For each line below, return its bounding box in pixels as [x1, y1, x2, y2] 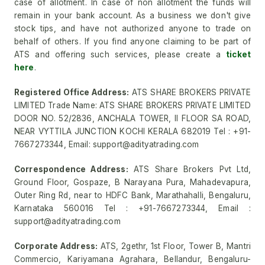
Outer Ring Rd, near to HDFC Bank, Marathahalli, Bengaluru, [14, 190, 251, 200]
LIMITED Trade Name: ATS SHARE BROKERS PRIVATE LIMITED [14, 101, 251, 110]
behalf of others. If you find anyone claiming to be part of [14, 37, 251, 46]
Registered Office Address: [14, 88, 130, 97]
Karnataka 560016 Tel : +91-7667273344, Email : [14, 203, 251, 213]
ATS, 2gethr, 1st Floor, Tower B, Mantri [98, 241, 251, 251]
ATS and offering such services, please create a [14, 50, 227, 59]
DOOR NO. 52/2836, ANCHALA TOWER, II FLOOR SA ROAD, [14, 114, 251, 123]
